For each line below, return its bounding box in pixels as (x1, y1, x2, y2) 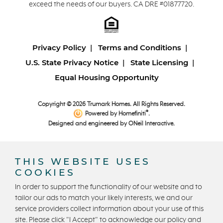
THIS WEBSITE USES (15, 155, 151, 167)
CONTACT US (81, 198, 139, 210)
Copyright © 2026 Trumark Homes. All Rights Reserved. (38, 101, 185, 108)
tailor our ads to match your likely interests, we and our (15, 194, 193, 202)
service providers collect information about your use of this (15, 205, 204, 213)
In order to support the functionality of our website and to (15, 183, 202, 191)
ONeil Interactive (128, 120, 173, 127)
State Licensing (130, 58, 188, 68)
